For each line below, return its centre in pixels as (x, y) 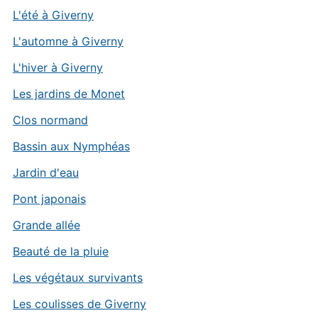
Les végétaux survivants (77, 278)
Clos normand (50, 120)
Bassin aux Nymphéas (71, 147)
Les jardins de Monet (68, 94)
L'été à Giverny (53, 15)
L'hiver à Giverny (57, 68)
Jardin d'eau (45, 173)
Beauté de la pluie (60, 252)
